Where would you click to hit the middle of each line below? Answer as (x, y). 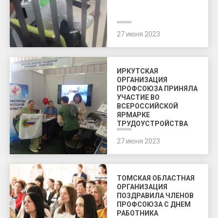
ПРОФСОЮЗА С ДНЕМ (154, 204)
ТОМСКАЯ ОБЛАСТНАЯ (156, 178)
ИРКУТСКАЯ (137, 71)
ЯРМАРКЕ (133, 115)
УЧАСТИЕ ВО (138, 97)
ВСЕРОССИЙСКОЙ (147, 106)
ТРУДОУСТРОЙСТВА (152, 124)
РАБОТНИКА (137, 213)
